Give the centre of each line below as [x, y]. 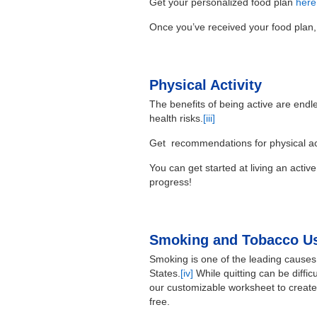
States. [165, 273]
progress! [171, 182]
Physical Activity [206, 85]
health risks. [177, 119]
